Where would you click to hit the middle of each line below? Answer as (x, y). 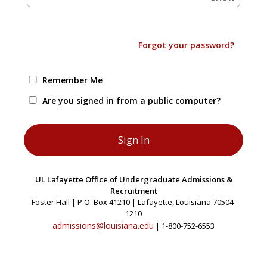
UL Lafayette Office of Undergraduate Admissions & (133, 179)
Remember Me (72, 80)
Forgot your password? (187, 45)
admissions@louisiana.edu (103, 226)
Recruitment (133, 191)
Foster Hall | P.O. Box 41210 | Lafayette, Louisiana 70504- (133, 202)
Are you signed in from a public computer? (131, 100)
